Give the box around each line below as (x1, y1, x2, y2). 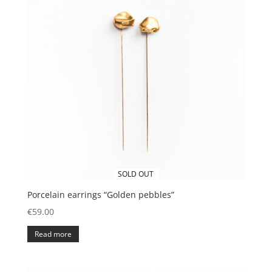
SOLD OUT (118, 168, 154, 179)
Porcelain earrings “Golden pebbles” (27, 188, 174, 200)
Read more (34, 228, 72, 239)
